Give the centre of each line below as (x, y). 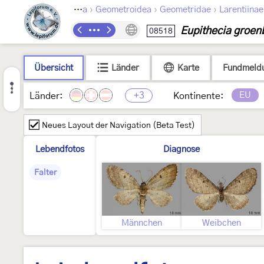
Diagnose (181, 149)
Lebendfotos (60, 149)
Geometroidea (123, 10)
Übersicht (54, 68)
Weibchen (221, 223)
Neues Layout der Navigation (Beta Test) (118, 126)
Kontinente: (199, 96)
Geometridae (185, 10)
